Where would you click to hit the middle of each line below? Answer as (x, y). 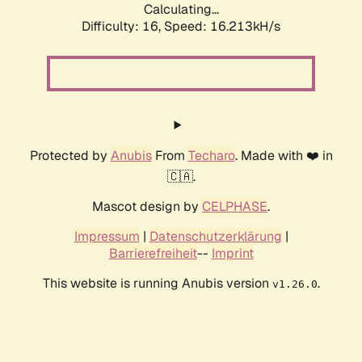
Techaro (211, 156)
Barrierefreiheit (153, 254)
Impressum (107, 237)
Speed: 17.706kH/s (222, 27)
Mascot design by (147, 207)
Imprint (232, 254)
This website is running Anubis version (157, 284)
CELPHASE (235, 207)
